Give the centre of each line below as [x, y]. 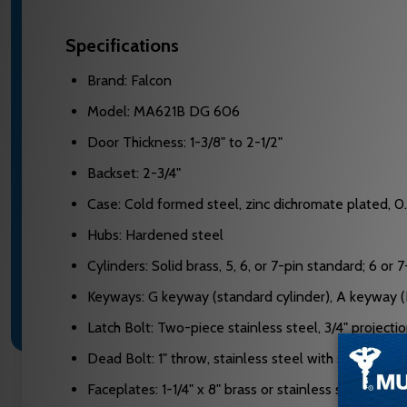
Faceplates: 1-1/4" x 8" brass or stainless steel [227, 390]
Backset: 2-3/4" [134, 174]
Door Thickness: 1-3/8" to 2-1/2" [185, 143]
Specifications [122, 46]
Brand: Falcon [129, 81]
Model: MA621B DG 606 [164, 112]
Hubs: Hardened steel [155, 235]
